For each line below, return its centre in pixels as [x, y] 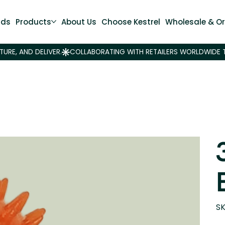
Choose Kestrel [131, 22]
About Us [79, 22]
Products [33, 22]
